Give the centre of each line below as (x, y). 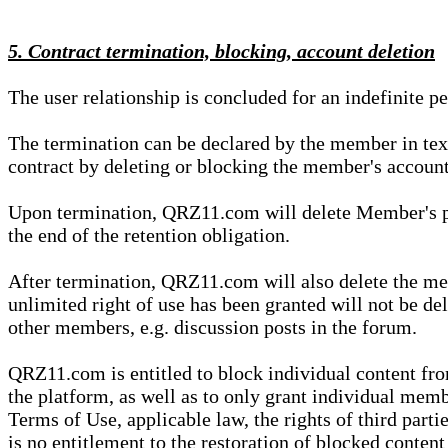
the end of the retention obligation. (149, 235)
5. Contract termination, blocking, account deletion (221, 51)
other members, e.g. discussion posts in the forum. (212, 327)
